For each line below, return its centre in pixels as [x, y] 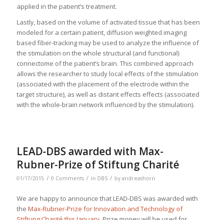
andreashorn [138, 179]
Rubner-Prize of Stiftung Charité [98, 165]
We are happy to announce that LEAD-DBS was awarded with [107, 198]
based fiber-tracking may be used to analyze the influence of [108, 43]
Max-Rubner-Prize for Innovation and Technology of [105, 208]
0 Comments [67, 179]
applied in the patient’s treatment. [67, 7]
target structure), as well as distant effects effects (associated [108, 95]
